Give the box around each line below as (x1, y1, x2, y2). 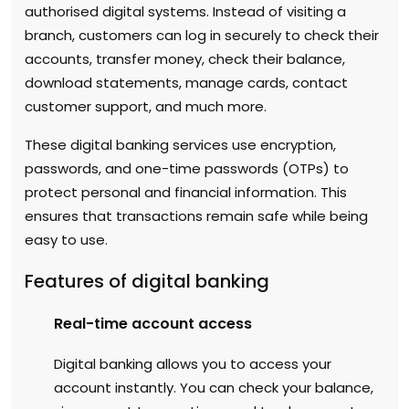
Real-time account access (54, 312, 252, 334)
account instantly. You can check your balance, (54, 377, 373, 397)
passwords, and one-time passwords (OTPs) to (25, 158, 349, 178)
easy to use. (25, 229, 108, 249)
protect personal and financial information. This (25, 182, 347, 202)
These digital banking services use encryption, (25, 134, 336, 154)
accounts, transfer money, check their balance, (25, 48, 345, 68)
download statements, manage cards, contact (25, 72, 348, 92)
